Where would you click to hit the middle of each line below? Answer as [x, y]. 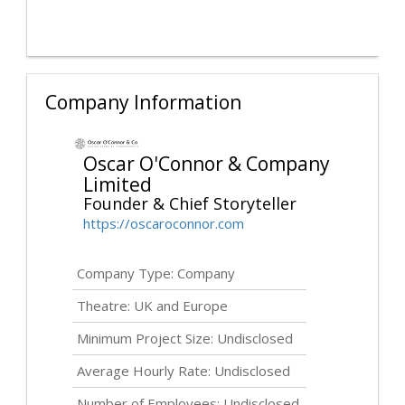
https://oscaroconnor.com [164, 224]
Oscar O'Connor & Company [207, 164]
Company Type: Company [156, 273]
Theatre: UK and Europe [152, 306]
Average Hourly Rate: [146, 371]
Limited [118, 185]
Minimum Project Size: [147, 339]
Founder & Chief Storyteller [190, 204]
